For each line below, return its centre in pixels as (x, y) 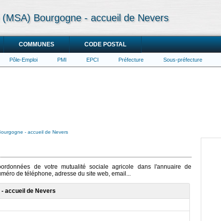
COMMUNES (37, 44)
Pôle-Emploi (23, 60)
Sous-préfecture (183, 60)
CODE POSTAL (105, 44)
